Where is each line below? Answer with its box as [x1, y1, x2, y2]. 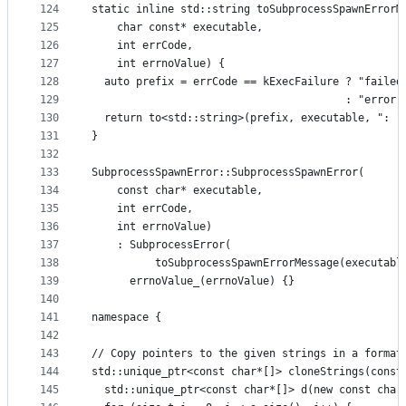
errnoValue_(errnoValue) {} [92, 275, 295, 288]
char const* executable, [92, 21, 263, 34]
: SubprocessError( [92, 238, 231, 252]
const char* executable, [92, 184, 263, 198]
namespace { [92, 311, 161, 324]
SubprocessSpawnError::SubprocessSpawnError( [92, 166, 364, 179]
